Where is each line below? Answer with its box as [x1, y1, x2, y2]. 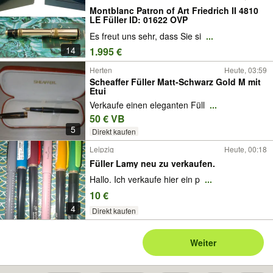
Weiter [190, 236, 217, 249]
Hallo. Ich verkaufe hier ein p [90, 173, 202, 186]
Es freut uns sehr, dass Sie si [90, 29, 204, 42]
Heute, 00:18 [224, 144, 267, 155]
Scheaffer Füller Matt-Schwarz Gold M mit [90, 76, 261, 88]
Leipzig [90, 144, 114, 155]
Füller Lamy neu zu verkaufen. [90, 157, 215, 169]
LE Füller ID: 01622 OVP [90, 13, 188, 26]
